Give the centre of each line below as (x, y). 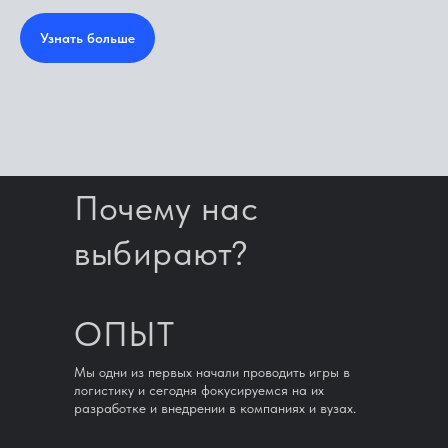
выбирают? (161, 252)
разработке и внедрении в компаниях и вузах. (215, 407)
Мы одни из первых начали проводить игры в (212, 371)
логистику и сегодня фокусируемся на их (199, 389)
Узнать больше (87, 37)
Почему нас (166, 207)
